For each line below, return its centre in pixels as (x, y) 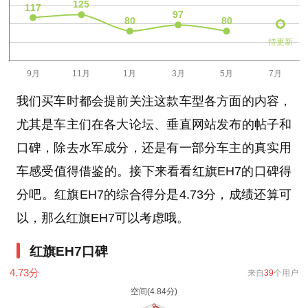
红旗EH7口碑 (69, 251)
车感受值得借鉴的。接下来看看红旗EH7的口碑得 (154, 171)
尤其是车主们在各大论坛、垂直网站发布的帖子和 (154, 124)
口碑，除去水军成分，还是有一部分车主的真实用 (154, 147)
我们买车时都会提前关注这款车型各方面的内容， (154, 101)
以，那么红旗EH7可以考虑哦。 (102, 218)
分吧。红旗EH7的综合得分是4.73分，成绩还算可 (154, 194)
